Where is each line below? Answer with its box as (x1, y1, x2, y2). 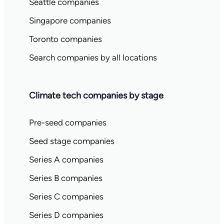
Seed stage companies (28, 136, 114, 146)
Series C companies (28, 191, 103, 201)
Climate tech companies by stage (28, 90, 163, 101)
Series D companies (28, 210, 103, 220)
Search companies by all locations (28, 52, 157, 62)
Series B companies (28, 173, 102, 183)
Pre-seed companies (28, 117, 106, 127)
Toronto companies (28, 34, 102, 44)
